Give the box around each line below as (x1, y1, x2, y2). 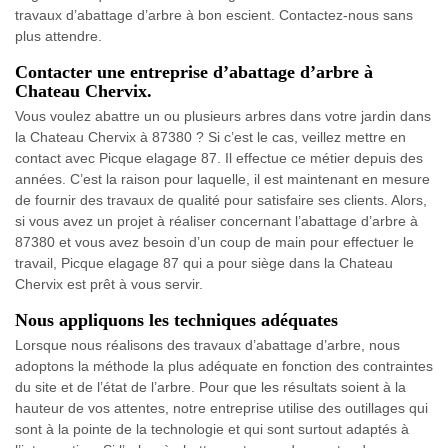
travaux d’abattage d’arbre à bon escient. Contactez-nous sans (15, 6, 413, 23)
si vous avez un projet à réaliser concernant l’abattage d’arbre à (15, 212, 418, 229)
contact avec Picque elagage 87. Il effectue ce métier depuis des (15, 149, 423, 166)
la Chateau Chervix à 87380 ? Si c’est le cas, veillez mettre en (15, 128, 406, 145)
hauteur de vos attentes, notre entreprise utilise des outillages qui (15, 399, 428, 416)
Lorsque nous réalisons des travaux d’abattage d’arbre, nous (15, 336, 400, 353)
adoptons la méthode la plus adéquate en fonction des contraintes (15, 357, 433, 374)
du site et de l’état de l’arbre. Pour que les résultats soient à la (15, 378, 406, 395)
